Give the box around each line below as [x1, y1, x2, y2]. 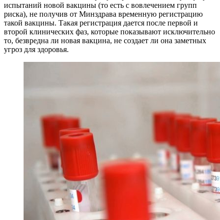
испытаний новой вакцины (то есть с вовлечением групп [4, 1, 197, 10]
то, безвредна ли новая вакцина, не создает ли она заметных [4, 36, 206, 45]
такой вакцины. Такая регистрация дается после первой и [4, 19, 198, 27]
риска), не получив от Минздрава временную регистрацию [4, 10, 203, 19]
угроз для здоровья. [4, 45, 69, 54]
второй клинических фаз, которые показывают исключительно [4, 27, 215, 36]
